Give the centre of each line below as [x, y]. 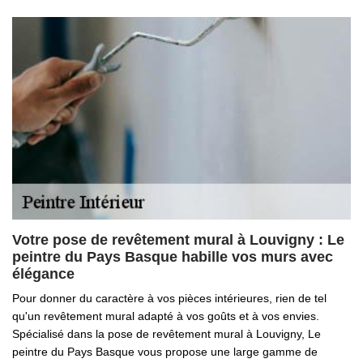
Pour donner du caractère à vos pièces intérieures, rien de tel [169, 298]
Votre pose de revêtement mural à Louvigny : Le [178, 240]
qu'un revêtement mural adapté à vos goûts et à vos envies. [166, 316]
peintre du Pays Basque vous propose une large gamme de [165, 352]
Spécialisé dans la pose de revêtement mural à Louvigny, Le [167, 334]
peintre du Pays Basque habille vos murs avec [173, 257]
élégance [43, 274]
